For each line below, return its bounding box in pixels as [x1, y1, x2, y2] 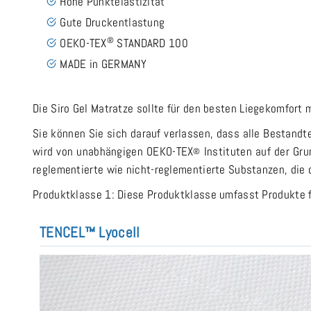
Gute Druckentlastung [60, 14, 165, 30]
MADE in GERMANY [60, 56, 146, 72]
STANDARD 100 [114, 35, 188, 51]
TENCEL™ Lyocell [40, 222, 140, 242]
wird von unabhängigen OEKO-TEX [33, 143, 194, 159]
